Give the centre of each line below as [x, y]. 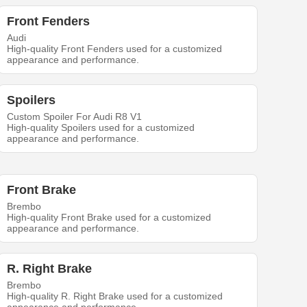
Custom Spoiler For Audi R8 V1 [75, 116]
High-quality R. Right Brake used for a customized [115, 296]
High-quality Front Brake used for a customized [109, 217]
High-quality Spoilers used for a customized [101, 127]
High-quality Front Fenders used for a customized [115, 49]
